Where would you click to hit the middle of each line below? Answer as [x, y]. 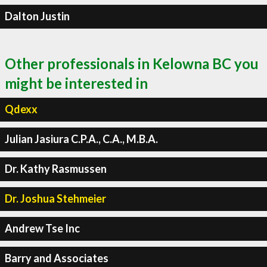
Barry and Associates [56, 258]
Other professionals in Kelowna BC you [132, 63]
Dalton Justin [37, 16]
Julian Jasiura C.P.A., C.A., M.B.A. [81, 139]
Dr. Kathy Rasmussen [55, 169]
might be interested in [76, 83]
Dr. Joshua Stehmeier [55, 198]
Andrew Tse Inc [42, 228]
